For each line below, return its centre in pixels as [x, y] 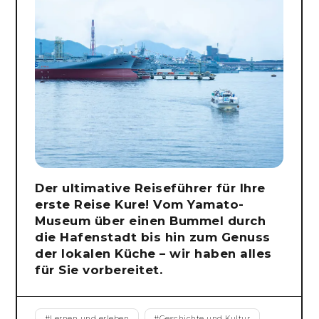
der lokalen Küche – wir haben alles [153, 253]
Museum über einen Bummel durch [151, 220]
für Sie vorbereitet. [99, 270]
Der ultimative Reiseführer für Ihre [150, 188]
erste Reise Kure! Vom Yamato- [140, 204]
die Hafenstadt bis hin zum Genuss [153, 237]
